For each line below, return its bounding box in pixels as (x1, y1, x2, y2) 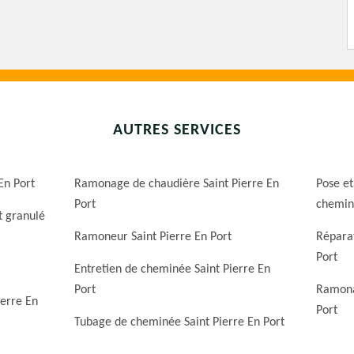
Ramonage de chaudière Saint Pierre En (74, 178, 280, 191)
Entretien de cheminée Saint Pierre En (74, 263, 271, 277)
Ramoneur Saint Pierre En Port (74, 231, 232, 244)
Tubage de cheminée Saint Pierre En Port (74, 316, 285, 330)
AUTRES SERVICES (113, 122, 241, 139)
